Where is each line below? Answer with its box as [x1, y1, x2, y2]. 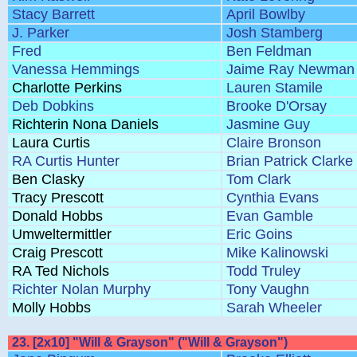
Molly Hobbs [12, 300, 91, 316]
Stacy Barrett [12, 6, 95, 22]
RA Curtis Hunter [12, 153, 120, 169]
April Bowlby [226, 6, 305, 22]
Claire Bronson [226, 135, 321, 151]
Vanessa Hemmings [12, 61, 139, 77]
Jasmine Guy [226, 116, 310, 132]
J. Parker [12, 25, 69, 41]
